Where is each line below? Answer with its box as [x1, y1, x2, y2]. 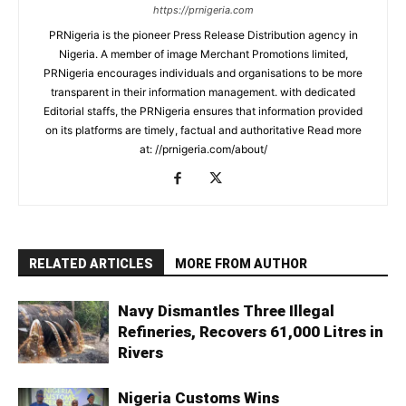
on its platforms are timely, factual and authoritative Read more [44, 122, 362, 137]
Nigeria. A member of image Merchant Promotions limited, [58, 46, 348, 61]
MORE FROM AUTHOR [175, 256, 307, 271]
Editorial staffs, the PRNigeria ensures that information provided [43, 103, 362, 118]
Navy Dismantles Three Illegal [118, 301, 334, 320]
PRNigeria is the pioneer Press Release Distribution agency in [48, 27, 358, 42]
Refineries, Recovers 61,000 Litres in [118, 322, 383, 341]
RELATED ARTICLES [29, 256, 153, 271]
